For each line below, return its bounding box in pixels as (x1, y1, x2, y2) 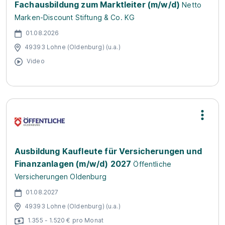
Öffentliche (133, 160, 172, 168)
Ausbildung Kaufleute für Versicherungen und (15, 146, 202, 156)
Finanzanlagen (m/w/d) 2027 (15, 159, 132, 169)
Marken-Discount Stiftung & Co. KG (15, 13, 135, 22)
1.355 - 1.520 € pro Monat (28, 216, 103, 224)
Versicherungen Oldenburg (15, 172, 106, 181)
